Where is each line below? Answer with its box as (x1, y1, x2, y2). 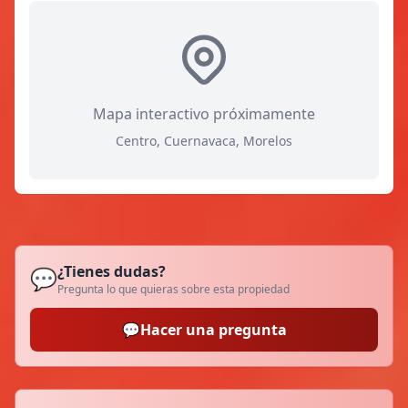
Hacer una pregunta (139, 320, 287, 341)
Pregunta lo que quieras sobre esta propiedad (57, 281, 290, 298)
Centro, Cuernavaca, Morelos (116, 132, 292, 150)
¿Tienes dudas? (57, 261, 166, 282)
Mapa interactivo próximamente (93, 104, 315, 125)
